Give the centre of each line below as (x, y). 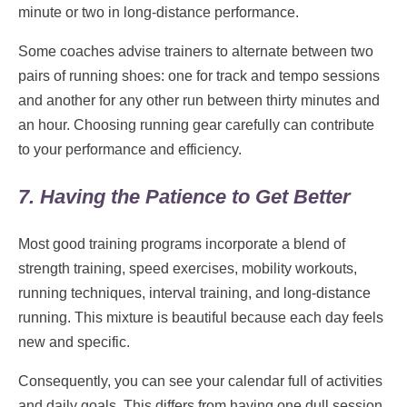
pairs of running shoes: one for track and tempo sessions (199, 75)
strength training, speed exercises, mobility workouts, (188, 268)
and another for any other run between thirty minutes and (199, 100)
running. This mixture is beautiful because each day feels (201, 317)
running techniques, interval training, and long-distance (194, 293)
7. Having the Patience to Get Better (184, 196)
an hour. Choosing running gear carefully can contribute (196, 124)
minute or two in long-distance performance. (160, 12)
